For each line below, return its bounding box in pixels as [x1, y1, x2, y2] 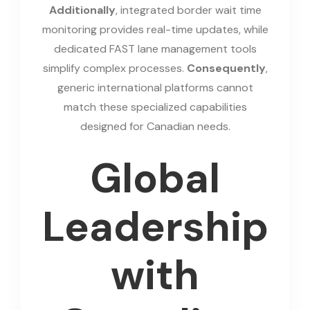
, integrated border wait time [115, 2, 262, 17]
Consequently [186, 60, 266, 75]
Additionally [48, 2, 116, 17]
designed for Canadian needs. [80, 118, 230, 134]
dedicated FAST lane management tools [53, 41, 257, 56]
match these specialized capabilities [63, 99, 247, 114]
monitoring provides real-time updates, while [42, 21, 268, 37]
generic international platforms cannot [57, 80, 253, 95]
